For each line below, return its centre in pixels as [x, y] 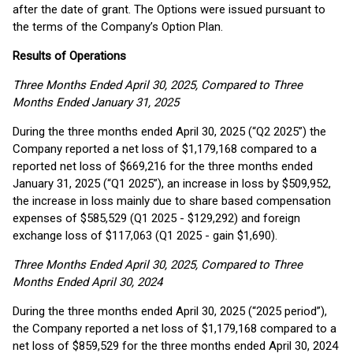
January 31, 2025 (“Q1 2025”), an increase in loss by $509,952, [172, 184]
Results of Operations [69, 56]
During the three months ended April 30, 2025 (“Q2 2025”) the [169, 132]
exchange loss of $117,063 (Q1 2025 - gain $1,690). [145, 236]
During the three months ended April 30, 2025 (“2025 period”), [170, 311]
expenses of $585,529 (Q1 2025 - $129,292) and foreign [156, 218]
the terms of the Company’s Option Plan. [118, 27]
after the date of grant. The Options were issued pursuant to [169, 9]
